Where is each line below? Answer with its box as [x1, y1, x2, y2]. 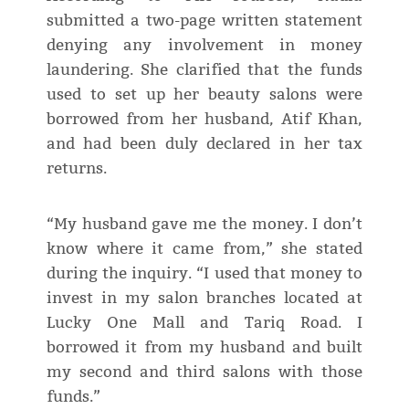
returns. [46, 159, 107, 179]
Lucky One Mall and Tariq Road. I [46, 313, 363, 333]
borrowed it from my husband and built [46, 338, 363, 358]
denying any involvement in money [46, 36, 363, 56]
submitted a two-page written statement [46, 11, 363, 31]
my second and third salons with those [46, 362, 363, 383]
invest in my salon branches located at [46, 288, 363, 309]
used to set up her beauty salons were [46, 85, 363, 105]
